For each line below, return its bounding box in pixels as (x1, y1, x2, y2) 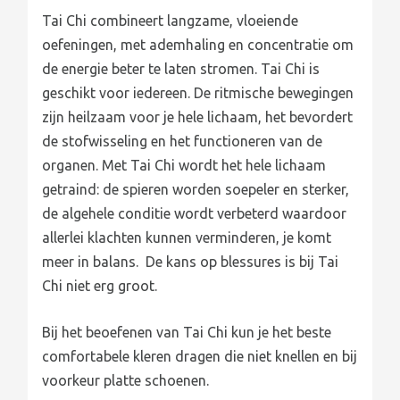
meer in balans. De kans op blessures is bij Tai (42, 253, 339, 270)
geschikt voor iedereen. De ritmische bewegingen (42, 84, 354, 101)
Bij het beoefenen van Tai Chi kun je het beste (42, 324, 332, 341)
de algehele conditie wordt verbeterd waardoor (42, 204, 347, 221)
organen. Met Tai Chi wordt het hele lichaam (42, 156, 327, 173)
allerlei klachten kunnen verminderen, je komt (42, 229, 332, 246)
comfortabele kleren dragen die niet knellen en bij (42, 348, 358, 365)
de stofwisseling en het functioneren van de (42, 132, 323, 149)
